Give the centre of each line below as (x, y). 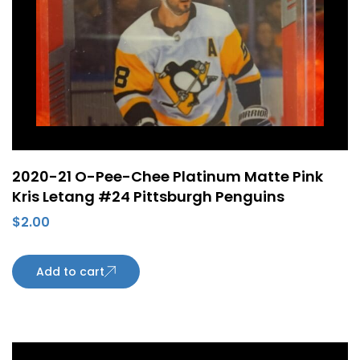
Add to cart (70, 272)
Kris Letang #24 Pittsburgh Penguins (148, 197)
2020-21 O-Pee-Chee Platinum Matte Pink (168, 177)
